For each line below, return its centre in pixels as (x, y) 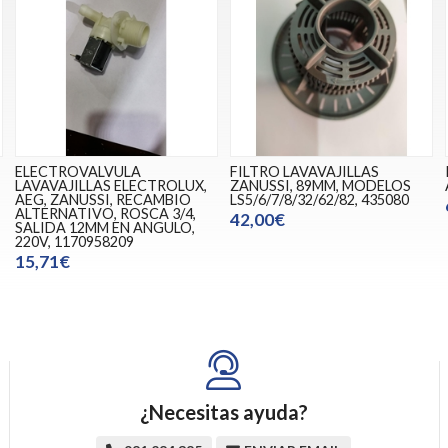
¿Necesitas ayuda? (223, 411)
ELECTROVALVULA (77, 171)
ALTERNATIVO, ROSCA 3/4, (105, 213)
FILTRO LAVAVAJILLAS (304, 171)
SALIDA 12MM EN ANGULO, (104, 227)
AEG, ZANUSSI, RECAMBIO (102, 199)
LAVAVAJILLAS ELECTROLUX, (110, 185)
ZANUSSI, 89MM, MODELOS (320, 185)
